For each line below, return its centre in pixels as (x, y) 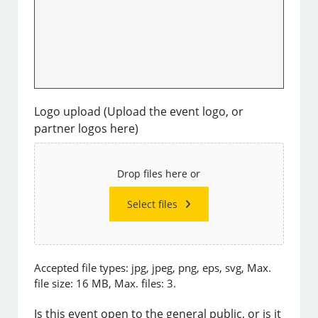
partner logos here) (87, 129)
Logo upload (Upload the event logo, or (139, 112)
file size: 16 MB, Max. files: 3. (105, 284)
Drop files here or (159, 174)
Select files (152, 204)
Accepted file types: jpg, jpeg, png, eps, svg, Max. (153, 268)
